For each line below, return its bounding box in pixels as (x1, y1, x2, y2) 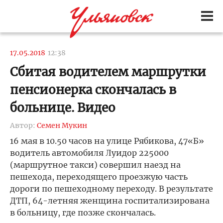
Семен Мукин (37, 121, 87, 130)
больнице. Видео (10, 100, 115, 115)
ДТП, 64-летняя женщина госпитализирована (10, 196, 210, 206)
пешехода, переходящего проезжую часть (10, 172, 188, 182)
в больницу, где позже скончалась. (10, 208, 156, 218)
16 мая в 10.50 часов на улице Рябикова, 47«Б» (10, 136, 204, 146)
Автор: (10, 121, 37, 130)
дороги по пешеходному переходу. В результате (10, 184, 213, 194)
